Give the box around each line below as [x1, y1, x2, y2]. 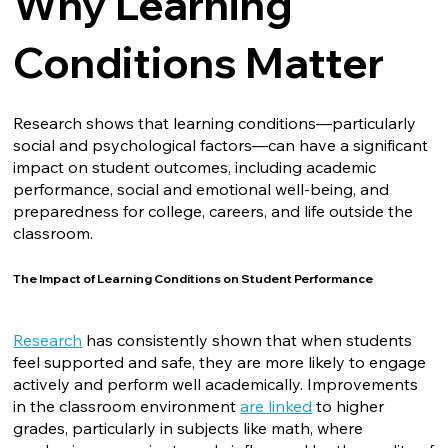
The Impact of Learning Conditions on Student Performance [13, 271, 374, 287]
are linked [240, 395, 313, 416]
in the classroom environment [13, 395, 241, 416]
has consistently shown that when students [82, 329, 413, 350]
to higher [312, 395, 385, 416]
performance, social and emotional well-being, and [13, 179, 390, 200]
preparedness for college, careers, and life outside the [13, 201, 414, 222]
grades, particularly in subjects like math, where [13, 417, 364, 438]
